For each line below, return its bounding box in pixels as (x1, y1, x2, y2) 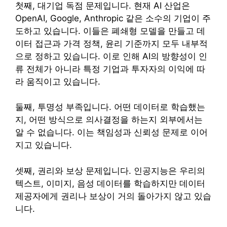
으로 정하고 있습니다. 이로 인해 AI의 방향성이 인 (15, 51, 207, 61)
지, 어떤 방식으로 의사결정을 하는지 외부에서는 (15, 115, 203, 125)
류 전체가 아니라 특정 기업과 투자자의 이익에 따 (15, 63, 205, 74)
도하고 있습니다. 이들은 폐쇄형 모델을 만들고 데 (15, 25, 205, 36)
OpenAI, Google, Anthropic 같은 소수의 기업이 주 (15, 13, 211, 23)
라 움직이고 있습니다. (15, 76, 100, 87)
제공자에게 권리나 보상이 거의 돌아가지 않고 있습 (15, 191, 211, 201)
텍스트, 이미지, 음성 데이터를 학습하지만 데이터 (15, 178, 205, 188)
